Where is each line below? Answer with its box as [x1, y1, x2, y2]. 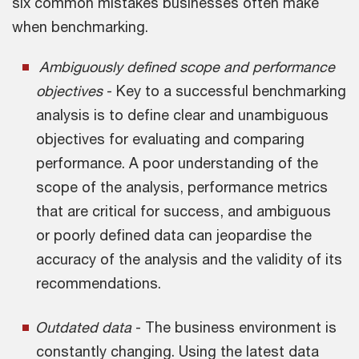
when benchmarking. [12, 18, 148, 35]
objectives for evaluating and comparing [36, 130, 305, 147]
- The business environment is [135, 318, 337, 336]
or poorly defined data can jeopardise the [36, 226, 312, 244]
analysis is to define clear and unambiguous [36, 106, 329, 123]
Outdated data [35, 318, 135, 336]
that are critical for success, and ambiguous [36, 202, 331, 220]
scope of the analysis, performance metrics [36, 178, 328, 196]
